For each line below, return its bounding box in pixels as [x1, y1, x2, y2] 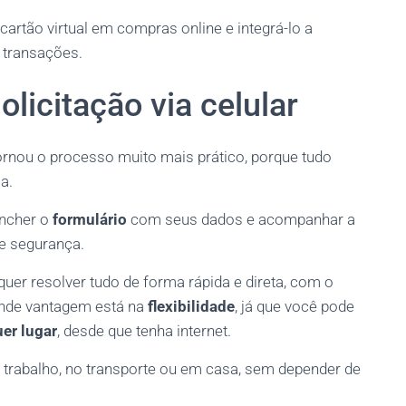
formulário [53, 210, 127, 228]
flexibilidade [148, 297, 235, 315]
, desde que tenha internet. [57, 322, 231, 340]
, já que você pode [235, 297, 354, 315]
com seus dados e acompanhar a [127, 210, 355, 228]
